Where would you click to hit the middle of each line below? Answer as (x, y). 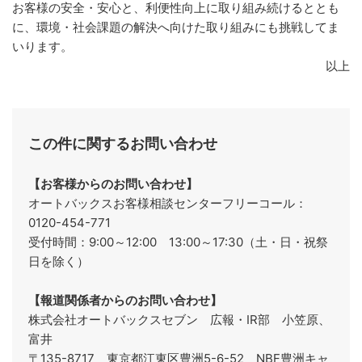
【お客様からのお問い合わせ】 (113, 183)
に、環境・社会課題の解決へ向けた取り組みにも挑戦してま (176, 27)
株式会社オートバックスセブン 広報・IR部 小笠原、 (179, 319)
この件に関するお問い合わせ (123, 143)
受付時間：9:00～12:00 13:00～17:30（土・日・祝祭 (178, 242)
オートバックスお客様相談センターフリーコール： (168, 203)
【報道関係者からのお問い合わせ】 (125, 300)
